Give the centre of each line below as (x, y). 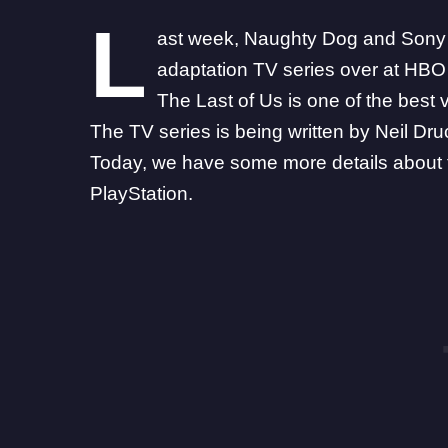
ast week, (200, 39)
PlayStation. (142, 194)
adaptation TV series (245, 70)
